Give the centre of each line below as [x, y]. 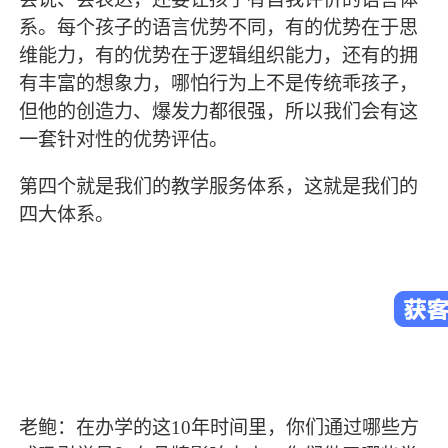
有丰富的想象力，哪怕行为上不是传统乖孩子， [219, 83]
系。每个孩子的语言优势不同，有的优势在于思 [219, 27]
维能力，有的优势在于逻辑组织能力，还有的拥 [219, 55]
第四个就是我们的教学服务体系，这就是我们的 [219, 186]
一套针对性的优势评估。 [124, 139]
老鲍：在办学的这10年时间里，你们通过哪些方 [219, 428]
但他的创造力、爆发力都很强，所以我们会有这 [219, 111]
